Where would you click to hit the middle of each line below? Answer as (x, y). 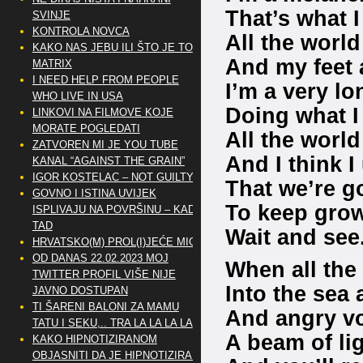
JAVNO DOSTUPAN (80, 290)
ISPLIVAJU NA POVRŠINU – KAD (113, 209)
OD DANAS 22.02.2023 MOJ (100, 258)
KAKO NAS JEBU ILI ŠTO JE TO (112, 47)
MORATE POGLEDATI (86, 128)
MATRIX (52, 64)
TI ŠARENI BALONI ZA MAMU (105, 307)
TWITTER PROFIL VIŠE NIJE (104, 274)
